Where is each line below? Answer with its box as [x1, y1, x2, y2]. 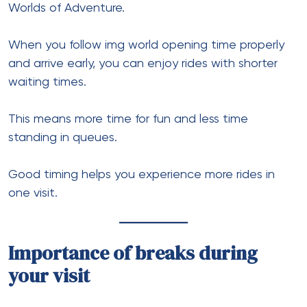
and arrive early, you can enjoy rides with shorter [8, 57, 278, 70]
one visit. [8, 186, 58, 199]
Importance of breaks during [8, 239, 258, 266]
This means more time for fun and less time [8, 112, 248, 125]
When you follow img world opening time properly [8, 38, 284, 51]
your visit [8, 262, 90, 288]
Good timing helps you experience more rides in [8, 168, 275, 181]
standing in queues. [8, 131, 117, 144]
